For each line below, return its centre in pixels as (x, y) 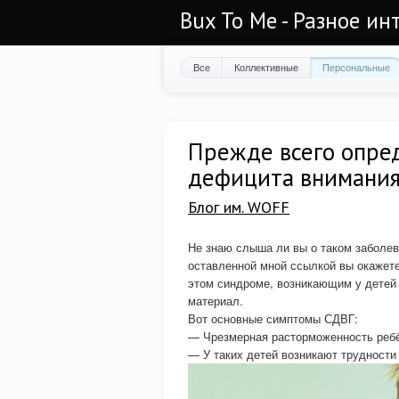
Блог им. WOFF (239, 207)
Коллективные (266, 67)
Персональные (356, 67)
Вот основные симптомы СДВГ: (273, 318)
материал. (216, 301)
